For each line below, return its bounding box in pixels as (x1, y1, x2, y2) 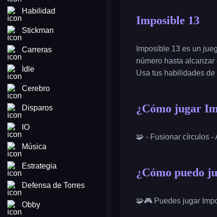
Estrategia (22, 162, 57, 170)
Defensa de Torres (22, 181, 85, 189)
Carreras (22, 46, 52, 54)
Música (22, 142, 46, 151)
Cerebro (22, 84, 50, 93)
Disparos (22, 104, 53, 112)
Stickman (22, 26, 54, 34)
